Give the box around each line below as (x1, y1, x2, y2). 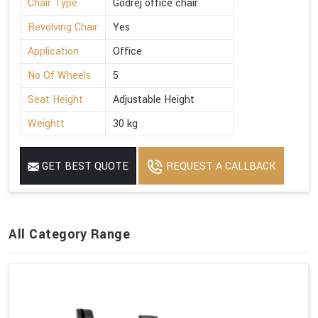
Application (28, 43, 79, 59)
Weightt (28, 116, 65, 131)
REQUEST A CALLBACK (163, 158, 276, 174)
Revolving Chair (28, 19, 98, 35)
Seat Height (28, 92, 83, 107)
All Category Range (9, 224, 130, 243)
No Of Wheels (28, 67, 91, 83)
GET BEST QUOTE (39, 158, 128, 174)
